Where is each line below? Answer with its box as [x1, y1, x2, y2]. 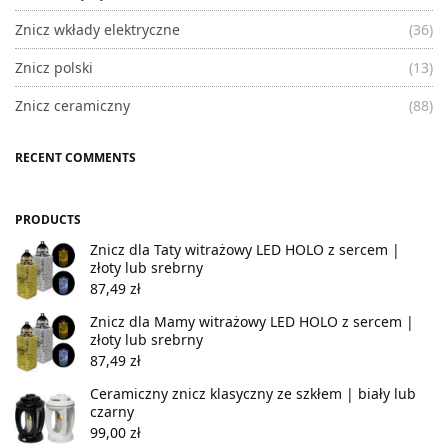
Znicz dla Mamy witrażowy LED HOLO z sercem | [90, 311, 414, 331]
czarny [90, 401, 134, 421]
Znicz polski [15, 57, 93, 77]
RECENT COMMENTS [15, 148, 136, 166]
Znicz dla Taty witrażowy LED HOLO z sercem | [90, 239, 400, 259]
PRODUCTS [15, 210, 81, 228]
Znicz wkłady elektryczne [15, 19, 180, 39]
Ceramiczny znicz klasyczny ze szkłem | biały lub [90, 383, 416, 403]
